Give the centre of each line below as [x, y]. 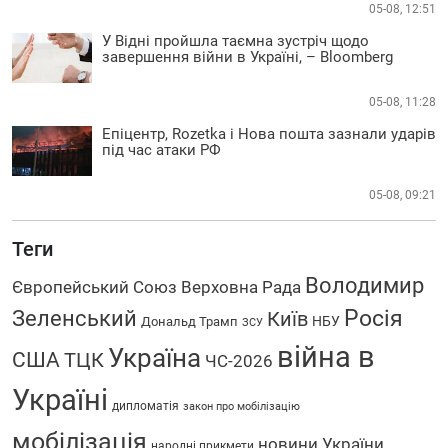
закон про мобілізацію [241, 406]
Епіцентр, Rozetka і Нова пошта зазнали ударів [269, 133]
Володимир [364, 284]
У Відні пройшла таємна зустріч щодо [235, 40]
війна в [326, 356]
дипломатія [145, 405]
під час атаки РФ [161, 149]
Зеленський [74, 317]
